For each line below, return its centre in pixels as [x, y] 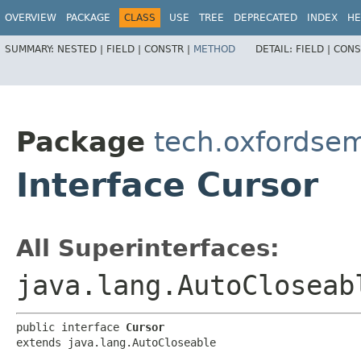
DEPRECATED [266, 18]
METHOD [214, 49]
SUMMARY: [31, 49]
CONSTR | [169, 49]
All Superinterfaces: [148, 249]
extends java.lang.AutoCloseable [116, 343]
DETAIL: [276, 49]
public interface [71, 328]
